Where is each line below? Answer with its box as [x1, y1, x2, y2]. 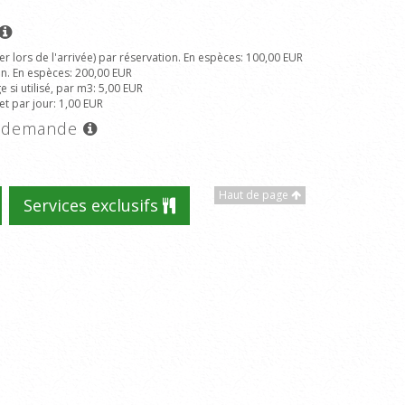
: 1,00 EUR [53, 96, 103, 111]
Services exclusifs [24, 194, 163, 216]
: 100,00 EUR [240, 50, 303, 65]
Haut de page [219, 187, 291, 202]
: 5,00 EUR [93, 80, 143, 96]
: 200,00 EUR [70, 65, 132, 80]
